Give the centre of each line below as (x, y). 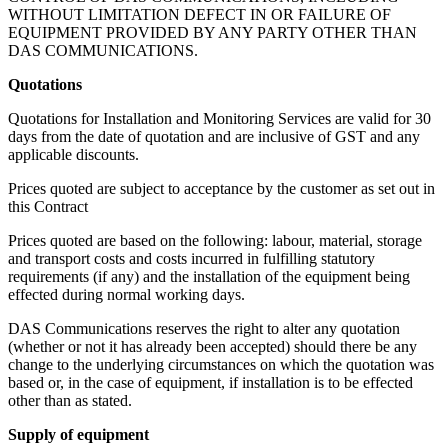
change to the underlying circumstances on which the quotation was (221, 364)
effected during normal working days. (126, 294)
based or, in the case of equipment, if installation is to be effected (210, 382)
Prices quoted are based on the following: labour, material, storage (215, 240)
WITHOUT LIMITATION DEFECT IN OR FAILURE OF (199, 14)
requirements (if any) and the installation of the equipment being (209, 276)
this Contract (48, 206)
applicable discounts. (73, 154)
